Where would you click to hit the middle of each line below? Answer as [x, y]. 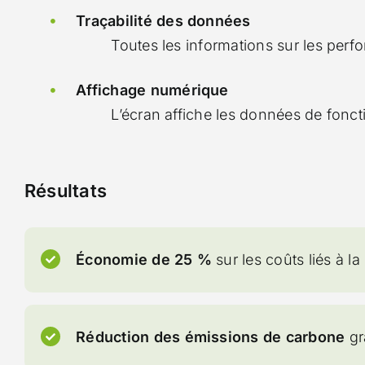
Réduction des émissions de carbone [211, 336]
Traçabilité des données [163, 21]
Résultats [68, 190]
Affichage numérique [152, 90]
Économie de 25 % [144, 259]
